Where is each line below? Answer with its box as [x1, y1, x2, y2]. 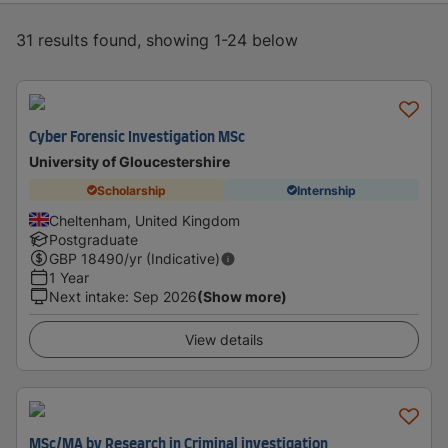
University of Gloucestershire [29, 153, 230, 170]
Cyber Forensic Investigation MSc [29, 131, 245, 145]
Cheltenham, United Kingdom [49, 212, 240, 229]
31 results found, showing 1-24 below [16, 30, 298, 50]
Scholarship [97, 182, 166, 198]
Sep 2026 [133, 288, 197, 305]
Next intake [49, 288, 125, 305]
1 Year [49, 269, 89, 286]
